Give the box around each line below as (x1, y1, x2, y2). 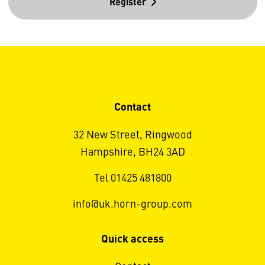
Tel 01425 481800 (93, 173, 172, 185)
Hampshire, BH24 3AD (80, 147, 185, 159)
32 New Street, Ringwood (73, 130, 192, 141)
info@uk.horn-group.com (73, 199, 192, 211)
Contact (114, 102, 151, 114)
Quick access (101, 234, 164, 245)
